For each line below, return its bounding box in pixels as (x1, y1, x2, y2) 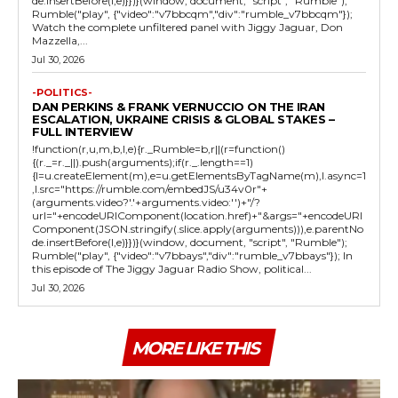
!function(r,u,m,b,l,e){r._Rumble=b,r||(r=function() (32, 142, 285, 156)
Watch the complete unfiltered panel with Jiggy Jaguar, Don (32, 20, 343, 35)
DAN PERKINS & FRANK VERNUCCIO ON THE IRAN (32, 99, 325, 115)
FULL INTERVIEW (32, 124, 132, 139)
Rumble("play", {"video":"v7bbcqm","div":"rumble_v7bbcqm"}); (32, 7, 353, 21)
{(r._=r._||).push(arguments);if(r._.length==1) (32, 155, 253, 170)
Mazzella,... (32, 34, 88, 48)
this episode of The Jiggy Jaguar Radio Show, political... (32, 262, 312, 276)
